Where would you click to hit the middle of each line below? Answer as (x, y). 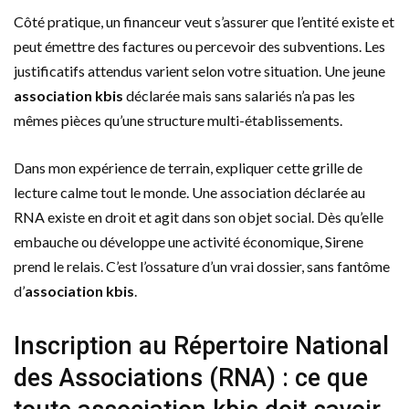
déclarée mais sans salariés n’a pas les (239, 96)
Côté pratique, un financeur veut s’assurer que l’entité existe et (204, 22)
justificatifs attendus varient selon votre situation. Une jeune (199, 71)
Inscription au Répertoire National (201, 346)
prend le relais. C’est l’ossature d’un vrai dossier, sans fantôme (202, 267)
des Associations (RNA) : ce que (191, 378)
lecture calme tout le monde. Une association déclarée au (189, 193)
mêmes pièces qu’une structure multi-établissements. (178, 121)
